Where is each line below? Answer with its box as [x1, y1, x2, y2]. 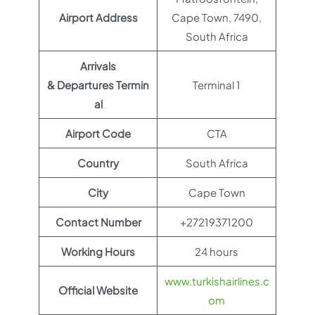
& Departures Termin [47, 78, 149, 91]
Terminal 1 [193, 78, 240, 91]
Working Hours [61, 245, 135, 258]
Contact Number [55, 215, 141, 229]
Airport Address [58, 11, 138, 24]
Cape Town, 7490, [172, 11, 262, 24]
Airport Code [65, 127, 131, 140]
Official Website [58, 283, 138, 297]
